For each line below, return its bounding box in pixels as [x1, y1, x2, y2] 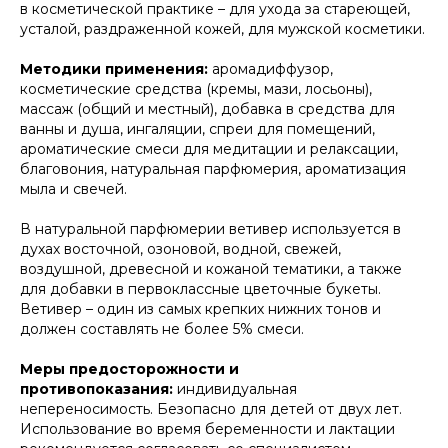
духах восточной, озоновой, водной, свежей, [20, 240, 341, 259]
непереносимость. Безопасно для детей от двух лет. [20, 400, 402, 419]
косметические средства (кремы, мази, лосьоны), [20, 80, 372, 99]
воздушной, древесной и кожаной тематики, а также [20, 260, 402, 279]
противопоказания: [20, 380, 173, 399]
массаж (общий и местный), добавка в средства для [20, 100, 395, 119]
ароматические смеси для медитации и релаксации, [20, 140, 398, 159]
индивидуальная [173, 380, 297, 399]
